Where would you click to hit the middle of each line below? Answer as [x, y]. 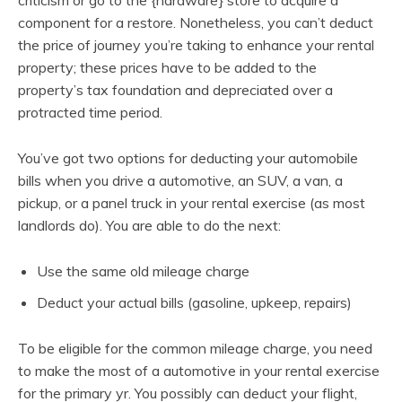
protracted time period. [90, 112]
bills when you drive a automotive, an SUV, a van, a [180, 180]
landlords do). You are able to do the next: [149, 225]
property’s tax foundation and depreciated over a [175, 89]
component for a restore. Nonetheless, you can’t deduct [196, 22]
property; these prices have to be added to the [167, 67]
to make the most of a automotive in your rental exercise [199, 370]
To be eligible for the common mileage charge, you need [195, 348]
